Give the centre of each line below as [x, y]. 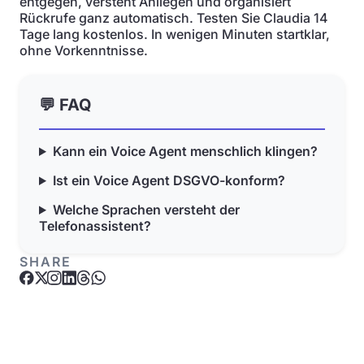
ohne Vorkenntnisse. [84, 50]
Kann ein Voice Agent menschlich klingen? [185, 151]
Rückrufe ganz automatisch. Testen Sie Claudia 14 [174, 18]
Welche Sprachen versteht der [146, 210]
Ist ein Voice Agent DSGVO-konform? [169, 180]
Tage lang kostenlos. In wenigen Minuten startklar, [175, 34]
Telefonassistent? [95, 226]
